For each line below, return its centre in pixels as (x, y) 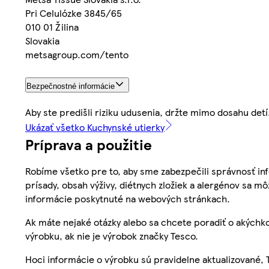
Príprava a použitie (89, 144)
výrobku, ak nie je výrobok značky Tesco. (112, 236)
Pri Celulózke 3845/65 (74, 13)
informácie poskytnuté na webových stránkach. (128, 199)
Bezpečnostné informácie (71, 86)
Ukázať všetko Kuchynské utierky (95, 127)
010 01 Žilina (52, 26)
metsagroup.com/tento (77, 54)
